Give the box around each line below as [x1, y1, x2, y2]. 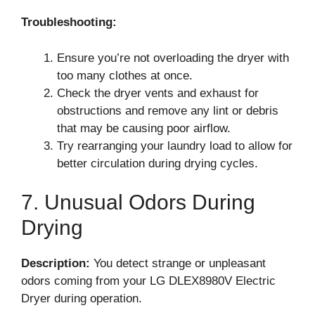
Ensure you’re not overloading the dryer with [57, 51, 289, 65]
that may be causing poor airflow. [57, 121, 231, 135]
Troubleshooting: [21, 15, 117, 29]
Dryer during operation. [21, 292, 142, 305]
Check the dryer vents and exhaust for [57, 86, 259, 100]
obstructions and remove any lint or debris [57, 103, 278, 117]
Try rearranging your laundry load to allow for [57, 139, 292, 153]
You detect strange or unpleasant [90, 257, 266, 270]
